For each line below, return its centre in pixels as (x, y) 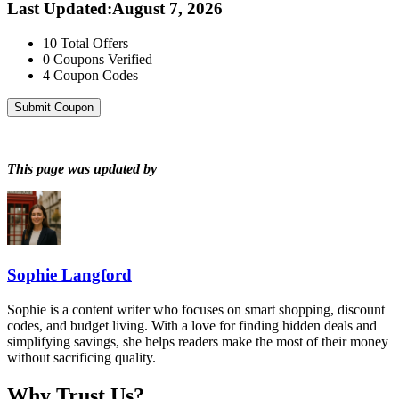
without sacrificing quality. (81, 357)
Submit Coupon (54, 108)
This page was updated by (82, 169)
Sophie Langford (69, 274)
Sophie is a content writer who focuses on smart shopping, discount (196, 309)
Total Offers (94, 44)
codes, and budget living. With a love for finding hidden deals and (192, 325)
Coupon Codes (96, 76)
